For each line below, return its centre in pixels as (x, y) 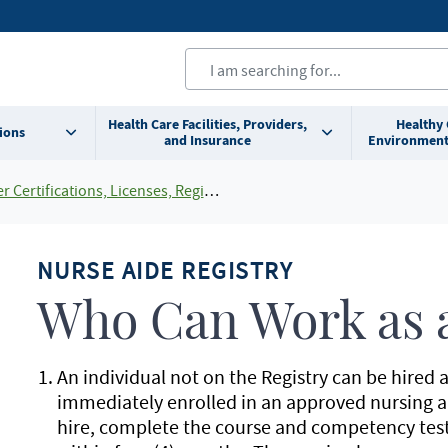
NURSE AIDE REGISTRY (167, 270)
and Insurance (207, 140)
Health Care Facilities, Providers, (207, 124)
